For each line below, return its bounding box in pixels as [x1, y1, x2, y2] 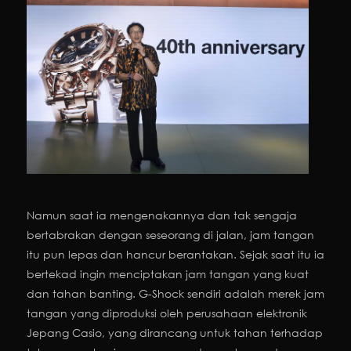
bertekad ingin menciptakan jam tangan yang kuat [27, 266, 309, 282]
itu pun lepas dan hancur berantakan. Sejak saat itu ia [27, 247, 324, 262]
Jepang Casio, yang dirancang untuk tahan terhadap [27, 325, 323, 341]
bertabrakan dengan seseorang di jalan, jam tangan [27, 227, 314, 243]
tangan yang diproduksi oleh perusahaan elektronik [27, 306, 307, 321]
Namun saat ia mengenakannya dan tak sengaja [27, 208, 297, 223]
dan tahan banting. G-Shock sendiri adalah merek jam [27, 286, 324, 302]
